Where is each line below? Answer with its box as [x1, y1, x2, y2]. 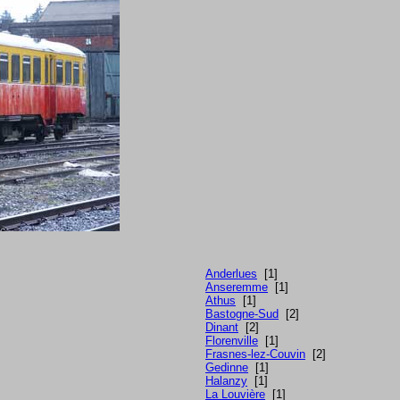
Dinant [205, 321, 238, 335]
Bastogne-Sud [205, 307, 279, 321]
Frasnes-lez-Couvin [205, 347, 305, 362]
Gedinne [205, 361, 248, 375]
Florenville [205, 334, 258, 348]
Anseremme [205, 280, 268, 295]
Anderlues [205, 267, 257, 281]
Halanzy [205, 374, 247, 388]
